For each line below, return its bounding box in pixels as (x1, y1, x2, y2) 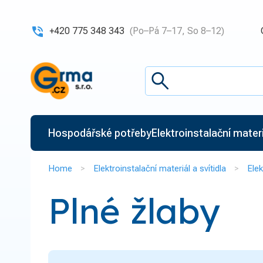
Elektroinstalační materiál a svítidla (93, 163, 226, 174)
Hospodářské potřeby (48, 126, 151, 139)
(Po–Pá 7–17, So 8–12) (130, 25, 224, 36)
